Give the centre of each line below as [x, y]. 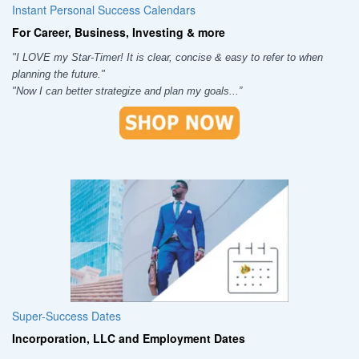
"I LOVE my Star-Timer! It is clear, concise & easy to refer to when [167, 58]
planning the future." [58, 75]
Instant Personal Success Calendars [104, 10]
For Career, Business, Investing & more [119, 32]
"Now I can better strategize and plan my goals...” [127, 91]
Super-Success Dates [67, 315]
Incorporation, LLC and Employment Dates [129, 338]
